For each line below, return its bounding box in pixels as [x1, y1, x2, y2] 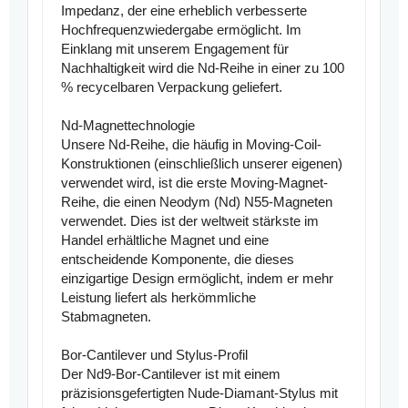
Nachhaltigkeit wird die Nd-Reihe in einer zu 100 [61, 60, 344, 76]
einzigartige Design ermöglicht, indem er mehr [61, 270, 333, 287]
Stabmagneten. [61, 309, 151, 325]
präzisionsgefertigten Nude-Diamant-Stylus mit [61, 385, 338, 402]
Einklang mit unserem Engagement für [61, 41, 289, 57]
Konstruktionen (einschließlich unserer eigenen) [61, 156, 342, 172]
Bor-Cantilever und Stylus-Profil [61, 347, 248, 363]
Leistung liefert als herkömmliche [61, 290, 256, 306]
